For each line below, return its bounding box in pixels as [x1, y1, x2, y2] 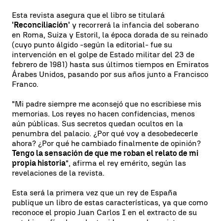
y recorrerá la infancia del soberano [70, 20, 199, 30]
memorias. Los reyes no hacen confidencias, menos [12, 109, 195, 118]
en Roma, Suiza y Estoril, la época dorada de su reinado [12, 30, 208, 39]
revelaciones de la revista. [12, 168, 105, 178]
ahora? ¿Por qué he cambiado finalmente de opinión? [12, 138, 201, 148]
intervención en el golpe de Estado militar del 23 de [12, 49, 194, 59]
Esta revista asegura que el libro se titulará [12, 10, 165, 20]
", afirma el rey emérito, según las [66, 158, 186, 168]
